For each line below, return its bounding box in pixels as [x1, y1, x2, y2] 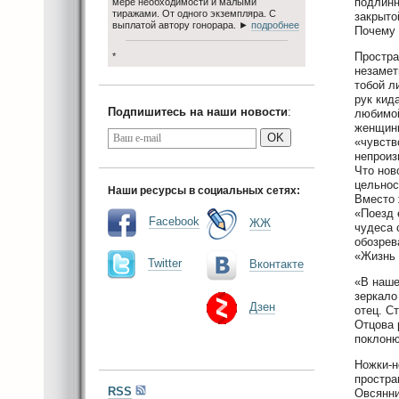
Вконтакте [249, 257, 304, 271]
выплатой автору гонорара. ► [112, 19, 251, 30]
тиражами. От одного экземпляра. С [112, 7, 276, 19]
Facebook [149, 215, 199, 228]
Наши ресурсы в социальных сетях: [108, 183, 300, 197]
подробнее [251, 19, 299, 30]
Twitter [148, 256, 182, 270]
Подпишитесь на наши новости [108, 104, 288, 118]
